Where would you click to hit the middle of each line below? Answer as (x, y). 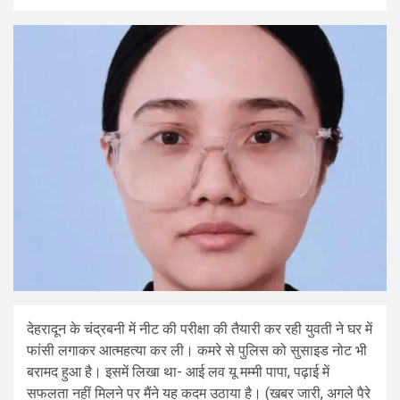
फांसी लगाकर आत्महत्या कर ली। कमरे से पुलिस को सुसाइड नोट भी (197, 351)
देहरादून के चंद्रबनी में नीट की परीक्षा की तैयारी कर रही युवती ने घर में (200, 329)
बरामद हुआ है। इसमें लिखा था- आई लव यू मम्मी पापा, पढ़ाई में (178, 372)
